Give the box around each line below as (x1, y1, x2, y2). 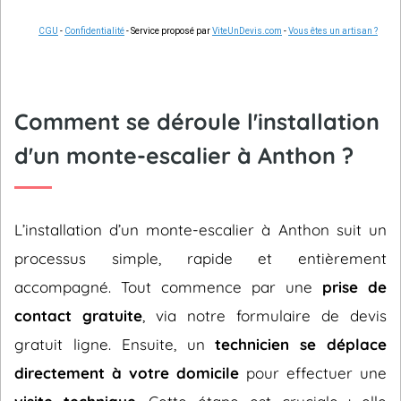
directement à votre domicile (14, 363, 239, 382)
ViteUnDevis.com (212, 26, 282, 36)
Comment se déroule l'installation (14, 107, 380, 135)
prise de (322, 277, 387, 296)
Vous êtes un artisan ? (288, 26, 378, 36)
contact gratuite (14, 306, 142, 325)
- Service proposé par (124, 26, 212, 36)
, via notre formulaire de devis (142, 306, 387, 325)
